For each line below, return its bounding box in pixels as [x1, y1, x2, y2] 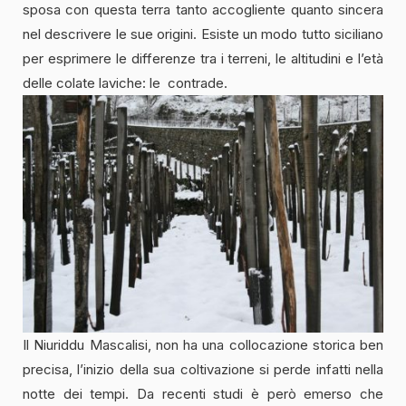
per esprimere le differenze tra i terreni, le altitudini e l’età [23, 49, 383, 67]
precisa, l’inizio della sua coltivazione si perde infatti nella [23, 360, 383, 378]
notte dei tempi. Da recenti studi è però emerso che [23, 384, 383, 402]
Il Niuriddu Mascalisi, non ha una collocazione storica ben [23, 335, 383, 353]
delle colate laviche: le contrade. [23, 73, 227, 92]
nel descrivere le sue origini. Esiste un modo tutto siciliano [23, 24, 383, 43]
